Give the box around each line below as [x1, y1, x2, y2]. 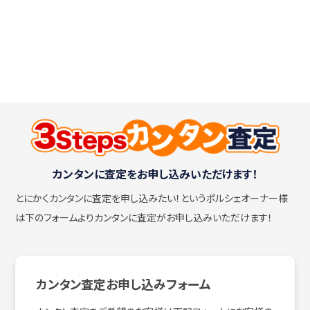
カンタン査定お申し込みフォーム [36, 275, 212, 293]
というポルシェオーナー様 [181, 191, 289, 206]
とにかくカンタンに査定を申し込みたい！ [15, 191, 181, 206]
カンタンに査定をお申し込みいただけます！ [53, 165, 257, 183]
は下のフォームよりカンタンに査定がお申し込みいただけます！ [15, 210, 273, 225]
